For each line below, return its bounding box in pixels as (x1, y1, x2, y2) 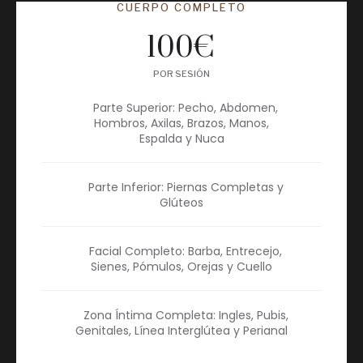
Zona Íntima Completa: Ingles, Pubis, (83, 307, 288, 324)
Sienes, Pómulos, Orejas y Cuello (91, 258, 272, 275)
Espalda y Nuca (139, 130, 224, 147)
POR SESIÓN (153, 68, 210, 80)
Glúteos (160, 194, 203, 211)
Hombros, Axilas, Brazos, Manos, (94, 115, 269, 132)
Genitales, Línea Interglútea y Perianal (75, 322, 288, 340)
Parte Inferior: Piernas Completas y (88, 179, 284, 196)
